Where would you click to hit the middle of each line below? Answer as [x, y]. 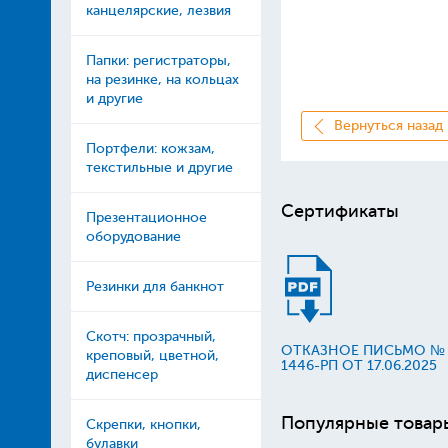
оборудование [133, 236]
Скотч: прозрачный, [150, 336]
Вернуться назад [388, 125]
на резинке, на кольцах [162, 79]
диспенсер [121, 374]
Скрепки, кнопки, [143, 424]
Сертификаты [339, 211]
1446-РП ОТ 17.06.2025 [358, 365]
